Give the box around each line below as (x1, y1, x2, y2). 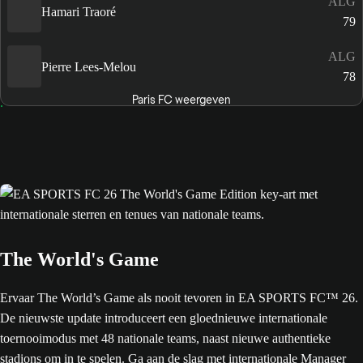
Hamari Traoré (41, 4, 116, 19)
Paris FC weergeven (131, 92, 231, 108)
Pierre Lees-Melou (41, 59, 136, 74)
